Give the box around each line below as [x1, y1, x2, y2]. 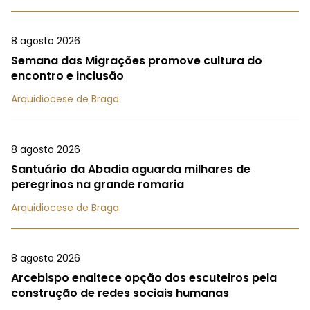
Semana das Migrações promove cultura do [11, 53, 262, 69]
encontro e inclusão [11, 68, 124, 84]
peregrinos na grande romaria [11, 176, 184, 193]
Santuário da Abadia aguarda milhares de [11, 161, 250, 178]
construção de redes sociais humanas [11, 285, 229, 302]
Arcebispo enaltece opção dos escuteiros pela [11, 270, 277, 286]
